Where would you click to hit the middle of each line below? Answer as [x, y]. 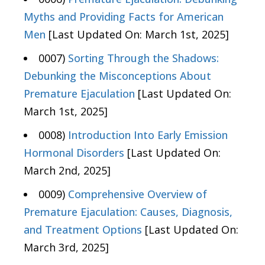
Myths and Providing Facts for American [124, 17]
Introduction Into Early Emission [148, 135]
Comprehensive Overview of [138, 194]
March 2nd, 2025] [67, 171]
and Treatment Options [83, 230]
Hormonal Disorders [74, 153]
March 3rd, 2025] [66, 248]
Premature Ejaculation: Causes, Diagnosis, [128, 212]
